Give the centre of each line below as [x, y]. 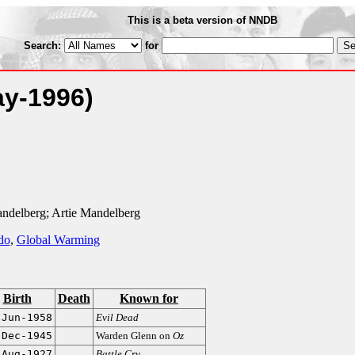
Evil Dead [117, 317]
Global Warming [58, 240]
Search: [44, 46]
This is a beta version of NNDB [202, 20]
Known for [149, 298]
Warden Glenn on [134, 336]
